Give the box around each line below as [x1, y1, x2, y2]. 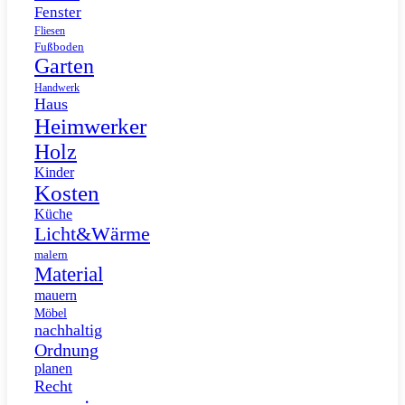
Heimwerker [34, 113, 146, 138]
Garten [34, 53, 94, 78]
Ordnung [34, 339, 99, 360]
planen [34, 360, 72, 376]
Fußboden [34, 40, 84, 53]
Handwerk [34, 80, 80, 94]
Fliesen [34, 24, 65, 37]
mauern [34, 286, 77, 304]
